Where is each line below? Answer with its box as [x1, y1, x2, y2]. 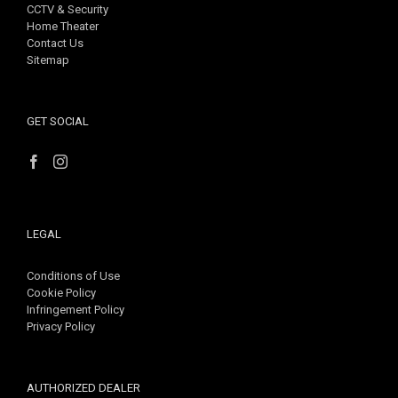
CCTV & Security [27, 3, 108, 16]
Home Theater [27, 20, 99, 33]
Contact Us [27, 36, 84, 50]
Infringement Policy [27, 303, 124, 316]
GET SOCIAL [27, 115, 89, 128]
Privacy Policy [27, 320, 95, 333]
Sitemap [27, 53, 69, 67]
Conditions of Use [27, 269, 120, 283]
